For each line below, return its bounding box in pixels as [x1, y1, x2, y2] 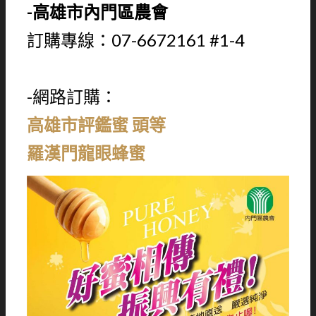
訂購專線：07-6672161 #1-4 [27, 29, 245, 50]
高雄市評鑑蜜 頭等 [27, 114, 166, 135]
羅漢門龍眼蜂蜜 [27, 142, 145, 163]
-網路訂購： [27, 85, 117, 107]
